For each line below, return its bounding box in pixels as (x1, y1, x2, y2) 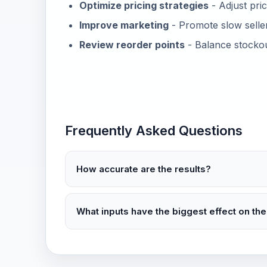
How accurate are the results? (76, 163, 211, 175)
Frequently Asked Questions (65, 123, 243, 138)
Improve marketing (79, 19, 169, 31)
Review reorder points (79, 39, 185, 51)
